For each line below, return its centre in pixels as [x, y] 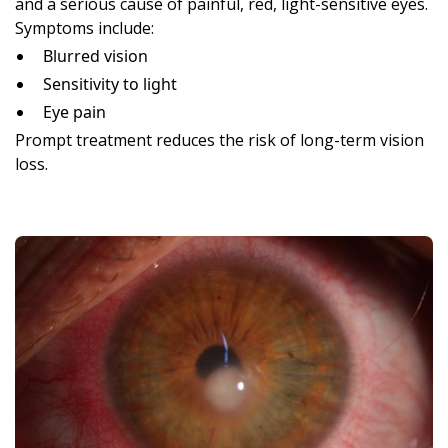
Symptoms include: [84, 28]
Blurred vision [95, 56]
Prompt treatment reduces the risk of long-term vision [219, 140]
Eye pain [74, 112]
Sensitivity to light [110, 84]
